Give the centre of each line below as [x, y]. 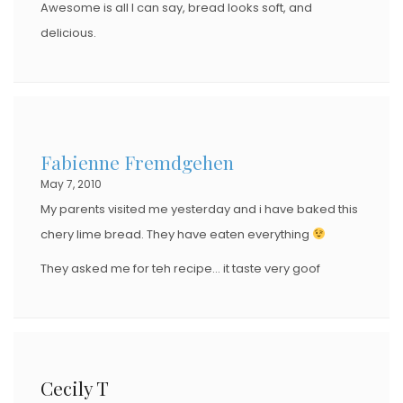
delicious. [68, 32]
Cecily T [75, 387]
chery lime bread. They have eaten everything [176, 234]
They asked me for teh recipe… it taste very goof [180, 268]
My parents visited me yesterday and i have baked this [199, 209]
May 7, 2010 [71, 184]
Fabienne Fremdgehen [137, 161]
